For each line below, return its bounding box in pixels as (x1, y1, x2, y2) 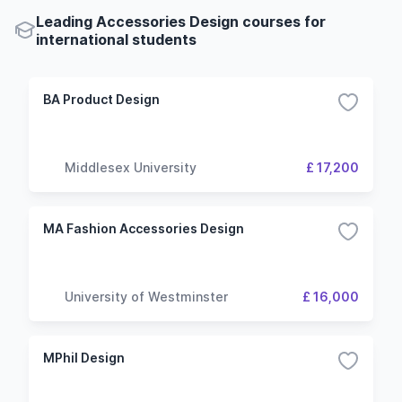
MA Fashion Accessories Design (43, 221, 244, 236)
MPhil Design (43, 350, 125, 365)
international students (36, 31, 197, 48)
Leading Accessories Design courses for (36, 13, 326, 31)
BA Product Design (43, 92, 160, 107)
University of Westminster (65, 288, 228, 304)
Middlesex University (65, 159, 197, 175)
